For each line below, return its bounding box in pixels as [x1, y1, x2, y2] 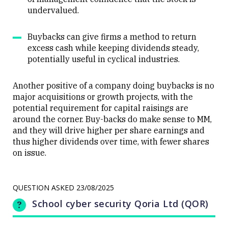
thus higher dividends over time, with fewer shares [13, 136, 209, 147]
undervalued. [27, 5, 79, 15]
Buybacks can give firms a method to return [27, 31, 196, 42]
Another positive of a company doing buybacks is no [13, 80, 214, 91]
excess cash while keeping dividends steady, [27, 42, 199, 53]
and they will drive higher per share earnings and [13, 125, 205, 135]
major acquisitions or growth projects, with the [13, 91, 193, 102]
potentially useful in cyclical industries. [27, 53, 180, 64]
